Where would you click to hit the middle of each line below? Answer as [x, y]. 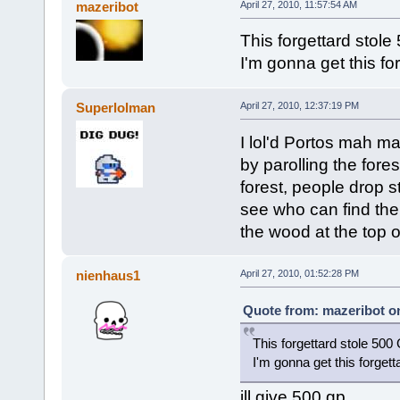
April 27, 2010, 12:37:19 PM [299, 105]
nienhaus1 [108, 275]
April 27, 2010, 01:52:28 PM [299, 273]
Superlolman [116, 107]
